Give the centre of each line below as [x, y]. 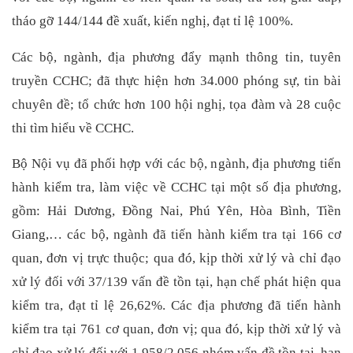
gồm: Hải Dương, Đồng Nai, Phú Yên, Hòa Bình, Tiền [176, 211]
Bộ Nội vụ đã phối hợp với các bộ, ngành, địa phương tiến [176, 164]
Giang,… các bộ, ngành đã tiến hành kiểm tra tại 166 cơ [176, 235]
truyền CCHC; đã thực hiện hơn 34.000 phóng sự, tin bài [176, 80]
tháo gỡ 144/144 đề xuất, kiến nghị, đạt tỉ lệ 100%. [152, 21]
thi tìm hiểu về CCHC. [73, 128]
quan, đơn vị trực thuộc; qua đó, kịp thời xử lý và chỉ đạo [176, 258]
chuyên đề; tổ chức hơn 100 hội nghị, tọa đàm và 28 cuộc [176, 104]
